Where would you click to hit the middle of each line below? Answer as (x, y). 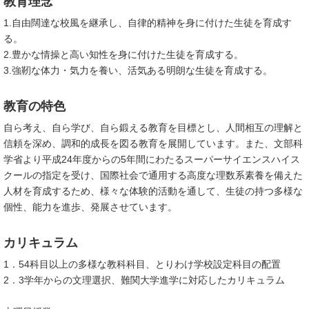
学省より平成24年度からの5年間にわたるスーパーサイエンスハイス (152, 159)
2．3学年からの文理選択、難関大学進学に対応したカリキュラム (144, 280)
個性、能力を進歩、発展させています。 (90, 207)
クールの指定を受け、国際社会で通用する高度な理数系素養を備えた (153, 175)
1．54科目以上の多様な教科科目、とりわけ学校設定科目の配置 (142, 264)
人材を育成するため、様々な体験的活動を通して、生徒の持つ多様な (153, 191)
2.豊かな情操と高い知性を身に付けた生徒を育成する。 (123, 54)
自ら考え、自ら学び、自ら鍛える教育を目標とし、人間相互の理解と (153, 128)
